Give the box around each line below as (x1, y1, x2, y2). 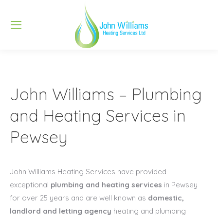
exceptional (10, 180, 51, 189)
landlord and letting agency (10, 206, 113, 216)
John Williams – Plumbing (10, 84, 202, 105)
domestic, (148, 193, 184, 202)
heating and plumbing (113, 206, 186, 216)
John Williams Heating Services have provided (10, 167, 166, 176)
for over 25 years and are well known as (10, 193, 148, 202)
